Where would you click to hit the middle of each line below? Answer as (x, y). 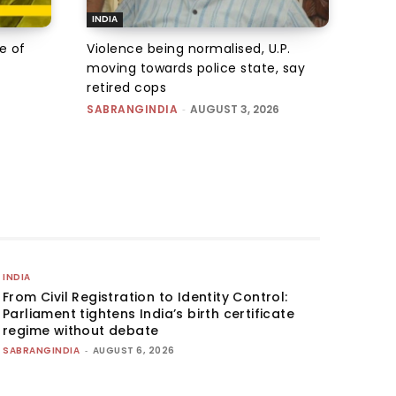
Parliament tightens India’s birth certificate (149, 313)
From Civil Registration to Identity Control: (145, 297)
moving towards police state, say (196, 68)
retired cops (126, 87)
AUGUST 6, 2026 (133, 350)
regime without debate (81, 330)
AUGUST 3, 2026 (235, 109)
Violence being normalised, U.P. (189, 48)
